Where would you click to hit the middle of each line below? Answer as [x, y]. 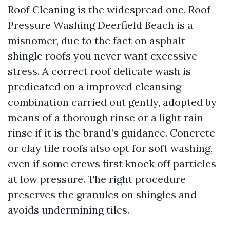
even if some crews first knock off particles [112, 164]
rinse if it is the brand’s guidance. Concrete [111, 133]
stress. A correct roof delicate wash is [99, 71]
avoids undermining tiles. [69, 210]
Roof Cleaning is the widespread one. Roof [109, 9]
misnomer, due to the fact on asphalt [97, 40]
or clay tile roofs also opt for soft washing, [110, 148]
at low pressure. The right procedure [97, 179]
